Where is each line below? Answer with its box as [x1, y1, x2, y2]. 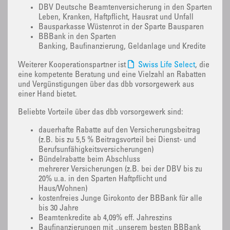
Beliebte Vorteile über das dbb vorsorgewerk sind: [18, 108, 183, 117]
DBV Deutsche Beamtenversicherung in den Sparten [39, 4, 212, 12]
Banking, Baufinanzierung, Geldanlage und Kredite [39, 43, 206, 51]
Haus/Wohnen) [39, 185, 87, 194]
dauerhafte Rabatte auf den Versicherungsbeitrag [39, 126, 200, 135]
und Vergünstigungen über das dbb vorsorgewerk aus [18, 81, 194, 89]
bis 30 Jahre [39, 204, 79, 213]
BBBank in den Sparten [39, 33, 116, 42]
